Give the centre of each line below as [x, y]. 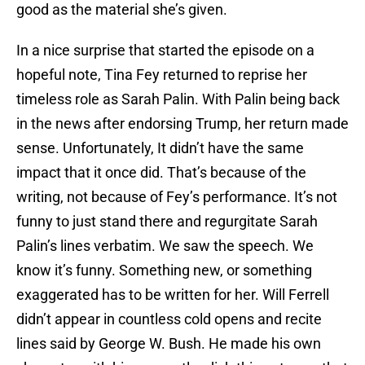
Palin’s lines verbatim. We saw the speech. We [165, 246]
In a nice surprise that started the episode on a [165, 51]
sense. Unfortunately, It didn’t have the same [160, 148]
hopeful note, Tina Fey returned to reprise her [162, 75]
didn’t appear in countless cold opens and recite [169, 319]
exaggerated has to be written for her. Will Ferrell [173, 295]
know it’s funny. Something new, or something [164, 270]
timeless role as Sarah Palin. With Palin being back [178, 99]
